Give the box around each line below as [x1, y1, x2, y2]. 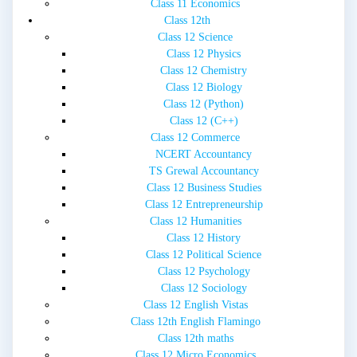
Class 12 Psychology [157, 265, 250, 277]
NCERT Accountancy [155, 147, 252, 160]
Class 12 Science [158, 30, 233, 43]
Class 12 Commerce [151, 131, 240, 143]
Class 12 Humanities [149, 214, 241, 227]
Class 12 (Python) [163, 97, 244, 110]
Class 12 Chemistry [160, 64, 247, 76]
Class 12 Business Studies [146, 181, 261, 194]
